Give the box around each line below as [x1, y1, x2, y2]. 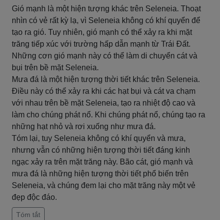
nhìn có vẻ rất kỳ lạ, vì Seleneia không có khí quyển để [12, 16, 200, 25]
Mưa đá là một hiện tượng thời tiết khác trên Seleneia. [12, 75, 200, 83]
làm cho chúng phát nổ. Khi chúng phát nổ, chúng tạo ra [12, 110, 205, 119]
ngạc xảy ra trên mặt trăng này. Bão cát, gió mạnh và [12, 158, 193, 166]
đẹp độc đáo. [12, 193, 57, 201]
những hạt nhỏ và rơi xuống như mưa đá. [12, 122, 156, 131]
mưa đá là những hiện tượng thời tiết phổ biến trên [12, 169, 189, 178]
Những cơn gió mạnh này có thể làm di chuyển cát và [12, 52, 197, 60]
